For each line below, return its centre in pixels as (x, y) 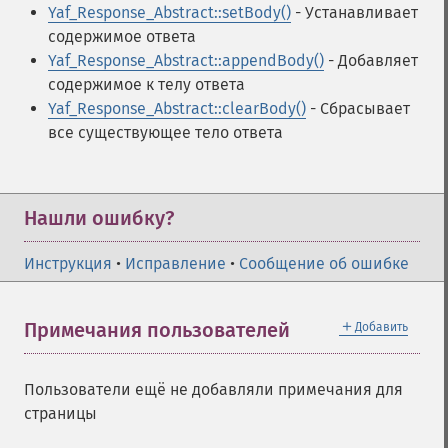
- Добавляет (371, 60)
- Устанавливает (354, 12)
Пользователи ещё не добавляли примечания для (213, 389)
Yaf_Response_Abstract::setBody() (169, 12)
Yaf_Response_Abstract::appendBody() (186, 60)
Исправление (175, 263)
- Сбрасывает (358, 108)
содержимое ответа (122, 36)
